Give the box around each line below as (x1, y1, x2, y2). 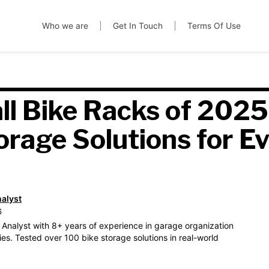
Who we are (41, 21, 88, 31)
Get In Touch (112, 21, 163, 31)
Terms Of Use (187, 21, 241, 31)
